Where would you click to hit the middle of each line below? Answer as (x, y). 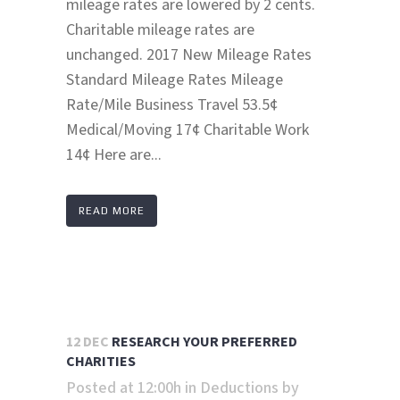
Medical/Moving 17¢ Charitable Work (187, 130)
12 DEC (87, 342)
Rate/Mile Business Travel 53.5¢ (172, 105)
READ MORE (112, 211)
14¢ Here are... (114, 155)
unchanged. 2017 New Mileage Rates (189, 55)
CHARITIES (101, 362)
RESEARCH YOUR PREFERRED (204, 342)
